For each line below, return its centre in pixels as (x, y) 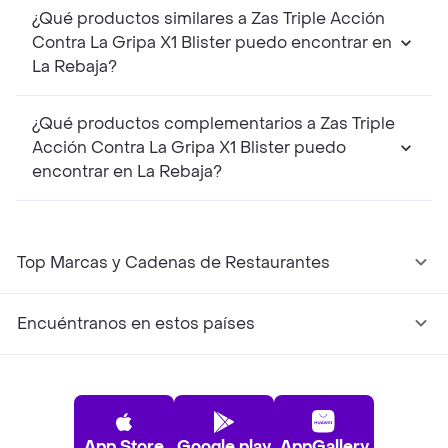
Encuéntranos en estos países (136, 324)
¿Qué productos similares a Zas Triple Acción (157, 19)
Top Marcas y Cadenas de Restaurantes (173, 263)
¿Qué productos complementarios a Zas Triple (192, 124)
